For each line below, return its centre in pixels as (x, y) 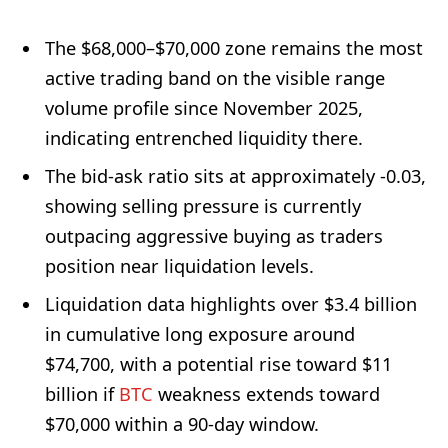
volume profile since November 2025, (204, 108)
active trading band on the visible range (215, 78)
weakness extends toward (266, 394)
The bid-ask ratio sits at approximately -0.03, (235, 176)
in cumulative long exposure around (200, 334)
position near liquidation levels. (179, 266)
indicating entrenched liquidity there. (204, 138)
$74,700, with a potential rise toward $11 (218, 364)
